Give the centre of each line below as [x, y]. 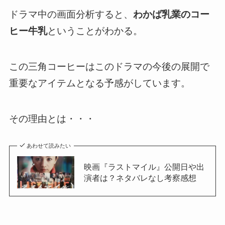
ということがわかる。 [95, 31]
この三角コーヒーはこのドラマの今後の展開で [109, 66]
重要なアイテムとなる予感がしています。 [99, 83]
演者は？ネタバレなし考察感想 [140, 178]
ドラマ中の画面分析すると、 [71, 15]
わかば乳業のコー [171, 15]
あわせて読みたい [49, 146]
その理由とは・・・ [53, 119]
